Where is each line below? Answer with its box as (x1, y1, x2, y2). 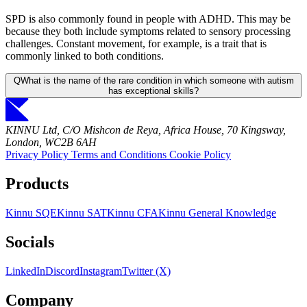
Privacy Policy (5, 148, 71, 160)
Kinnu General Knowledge (158, 206, 276, 219)
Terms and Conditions (71, 148, 169, 160)
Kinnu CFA (107, 206, 158, 219)
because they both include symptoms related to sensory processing (5, 25, 291, 37)
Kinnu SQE (5, 206, 57, 219)
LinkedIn (5, 265, 45, 277)
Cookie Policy (169, 148, 231, 160)
